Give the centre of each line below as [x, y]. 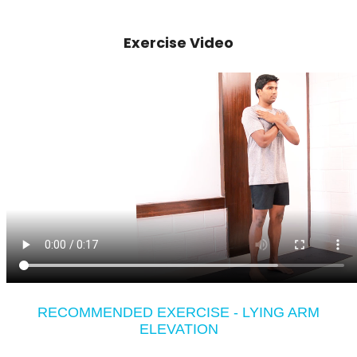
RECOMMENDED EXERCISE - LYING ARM [178, 312]
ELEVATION [178, 329]
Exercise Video [178, 43]
